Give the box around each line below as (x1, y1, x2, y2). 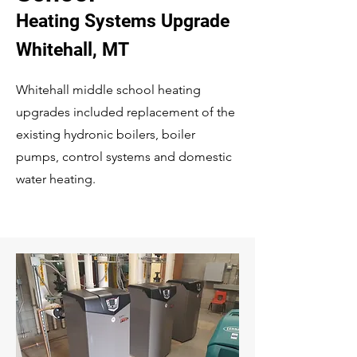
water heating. (16, 171, 96, 186)
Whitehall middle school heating (16, 82, 201, 97)
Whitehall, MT (16, 39, 129, 61)
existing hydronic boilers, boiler (16, 127, 195, 142)
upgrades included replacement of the (16, 104, 235, 120)
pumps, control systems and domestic (16, 149, 232, 164)
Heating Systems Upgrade (16, 10, 229, 32)
